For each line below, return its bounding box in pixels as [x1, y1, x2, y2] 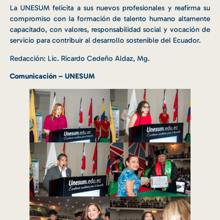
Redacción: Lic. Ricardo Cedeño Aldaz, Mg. [10, 54, 150, 63]
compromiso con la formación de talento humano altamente [10, 14, 210, 24]
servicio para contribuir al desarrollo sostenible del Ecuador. [10, 36, 201, 45]
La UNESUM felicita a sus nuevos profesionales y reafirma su [10, 3, 210, 13]
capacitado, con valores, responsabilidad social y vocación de [10, 25, 210, 34]
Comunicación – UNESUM [10, 71, 95, 81]
